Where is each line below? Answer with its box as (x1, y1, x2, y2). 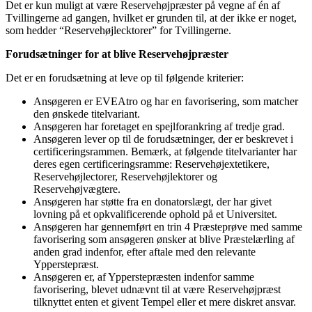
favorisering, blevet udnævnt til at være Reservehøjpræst (33, 283, 281, 295)
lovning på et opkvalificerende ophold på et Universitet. (33, 208, 277, 220)
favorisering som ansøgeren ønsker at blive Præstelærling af (33, 233, 295, 245)
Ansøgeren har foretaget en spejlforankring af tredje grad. (33, 120, 285, 132)
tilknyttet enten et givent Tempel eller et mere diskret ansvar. (33, 295, 296, 308)
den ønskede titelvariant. (33, 107, 140, 120)
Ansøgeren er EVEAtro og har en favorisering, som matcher (33, 95, 298, 107)
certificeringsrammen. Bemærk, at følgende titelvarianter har (33, 145, 297, 157)
